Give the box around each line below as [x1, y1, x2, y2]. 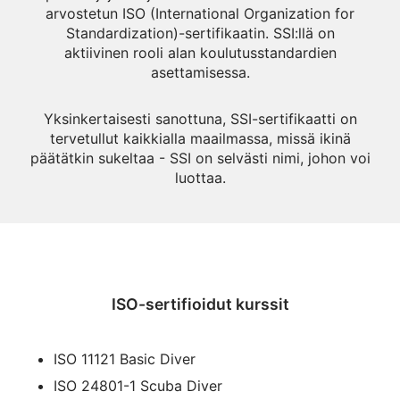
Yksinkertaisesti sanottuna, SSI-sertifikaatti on [43, 110, 357, 128]
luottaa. [174, 169, 226, 187]
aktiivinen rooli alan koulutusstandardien [63, 44, 337, 62]
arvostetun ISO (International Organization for [46, 4, 354, 22]
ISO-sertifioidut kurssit [111, 295, 289, 313]
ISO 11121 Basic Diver [54, 350, 196, 368]
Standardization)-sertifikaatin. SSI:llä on [65, 24, 335, 42]
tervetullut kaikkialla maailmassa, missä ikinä [49, 129, 351, 147]
